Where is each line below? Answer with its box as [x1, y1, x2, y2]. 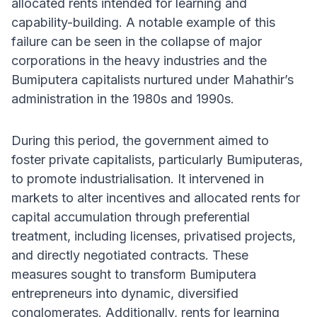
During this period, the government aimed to [11, 133, 269, 149]
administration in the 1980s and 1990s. [11, 91, 234, 107]
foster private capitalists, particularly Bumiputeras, [11, 152, 303, 168]
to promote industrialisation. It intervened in [11, 171, 264, 187]
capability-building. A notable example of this [11, 15, 275, 30]
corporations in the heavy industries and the [11, 53, 267, 69]
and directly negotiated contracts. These [11, 248, 248, 263]
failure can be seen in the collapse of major [11, 34, 262, 50]
